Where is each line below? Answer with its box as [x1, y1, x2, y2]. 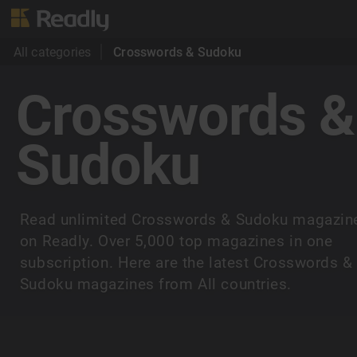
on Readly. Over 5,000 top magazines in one [19, 233, 333, 250]
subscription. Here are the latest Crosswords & [19, 254, 353, 272]
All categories [13, 44, 92, 60]
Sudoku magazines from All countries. [19, 276, 292, 293]
